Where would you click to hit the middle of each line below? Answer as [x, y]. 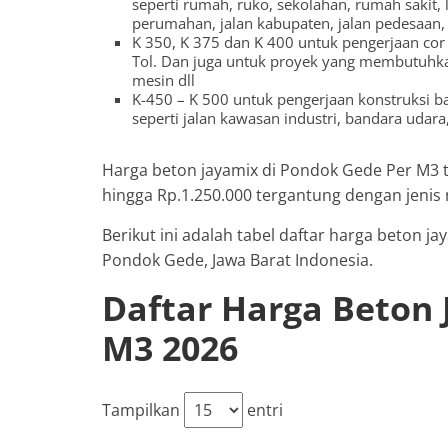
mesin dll [163, 79]
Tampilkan [143, 410]
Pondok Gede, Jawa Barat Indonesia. [237, 259]
